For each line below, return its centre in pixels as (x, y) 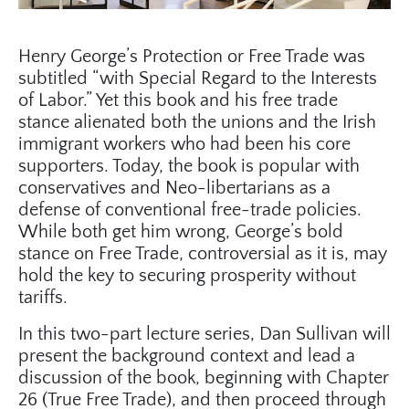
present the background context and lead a (187, 357)
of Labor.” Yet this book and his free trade (178, 101)
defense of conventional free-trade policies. (190, 210)
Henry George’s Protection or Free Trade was (192, 57)
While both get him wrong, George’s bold (181, 232)
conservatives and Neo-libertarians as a (174, 189)
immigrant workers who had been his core (184, 145)
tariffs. (43, 298)
